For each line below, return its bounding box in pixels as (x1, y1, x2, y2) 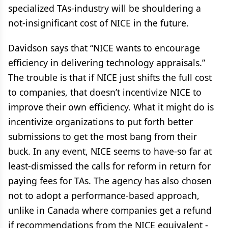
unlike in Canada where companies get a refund (8, 204, 212, 216)
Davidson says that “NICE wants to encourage (8, 42, 200, 54)
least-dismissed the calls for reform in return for (8, 160, 211, 172)
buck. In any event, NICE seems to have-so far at (8, 145, 212, 157)
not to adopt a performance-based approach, (8, 189, 199, 202)
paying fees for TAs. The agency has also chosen (8, 175, 212, 187)
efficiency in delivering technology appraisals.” (8, 56, 205, 69)
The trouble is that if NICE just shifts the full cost (8, 71, 212, 83)
